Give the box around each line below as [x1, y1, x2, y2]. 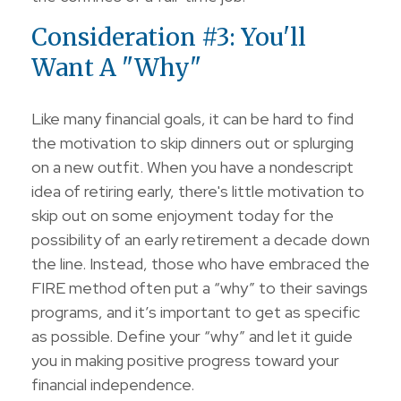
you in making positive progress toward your [31, 350, 339, 371]
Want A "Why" [31, 52, 201, 82]
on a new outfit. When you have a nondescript [31, 157, 354, 177]
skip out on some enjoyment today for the [31, 205, 334, 226]
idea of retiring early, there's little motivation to [31, 181, 364, 201]
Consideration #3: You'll [31, 21, 306, 52]
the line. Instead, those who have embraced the [31, 253, 370, 274]
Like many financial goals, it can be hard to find [31, 108, 354, 129]
